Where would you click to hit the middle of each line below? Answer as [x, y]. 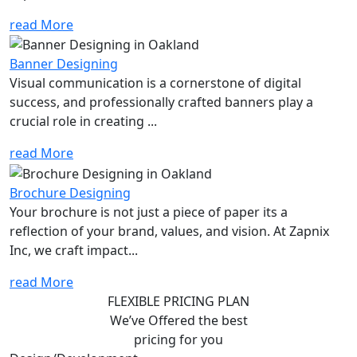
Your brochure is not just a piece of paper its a [149, 212]
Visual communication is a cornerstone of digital [155, 83]
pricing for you [178, 340]
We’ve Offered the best [178, 321]
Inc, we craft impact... [74, 251]
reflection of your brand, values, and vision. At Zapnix [169, 231]
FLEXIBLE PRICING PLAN [178, 302]
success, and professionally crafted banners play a [161, 102]
